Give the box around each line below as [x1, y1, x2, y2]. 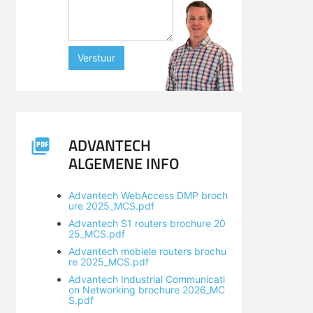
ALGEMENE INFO [68, 152, 179, 175]
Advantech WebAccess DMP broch [68, 189, 228, 201]
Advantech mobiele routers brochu [68, 245, 226, 257]
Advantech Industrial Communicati [68, 273, 225, 285]
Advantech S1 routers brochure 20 [68, 217, 226, 229]
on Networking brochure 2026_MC [68, 284, 225, 296]
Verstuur [77, 52, 115, 64]
